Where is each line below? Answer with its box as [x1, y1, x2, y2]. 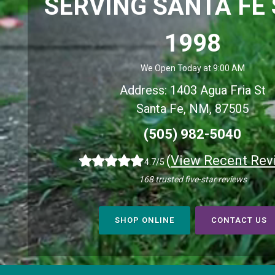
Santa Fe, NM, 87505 [136, 101, 249, 117]
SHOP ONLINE [115, 215, 175, 225]
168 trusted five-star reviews [138, 174, 247, 185]
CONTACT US [211, 215, 268, 225]
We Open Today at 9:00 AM [140, 63, 245, 74]
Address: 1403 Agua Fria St [119, 83, 266, 98]
